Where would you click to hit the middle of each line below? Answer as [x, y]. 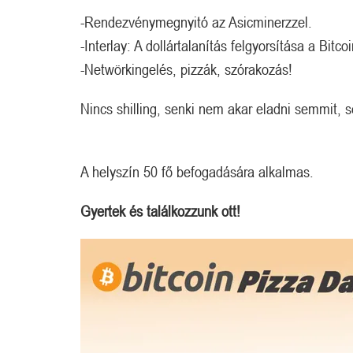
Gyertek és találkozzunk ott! [160, 211]
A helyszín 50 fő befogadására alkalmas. [197, 172]
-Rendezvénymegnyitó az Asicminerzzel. [196, 22]
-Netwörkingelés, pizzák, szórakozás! [186, 69]
